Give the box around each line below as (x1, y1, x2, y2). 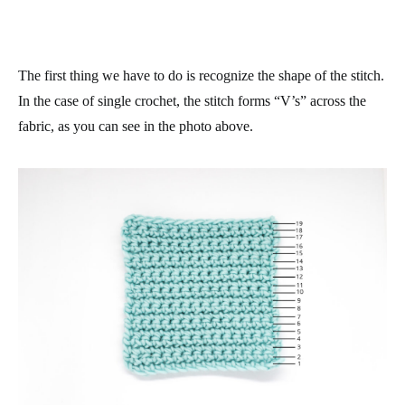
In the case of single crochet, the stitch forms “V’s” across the (18, 93, 366, 108)
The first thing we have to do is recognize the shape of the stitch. (18, 68, 384, 83)
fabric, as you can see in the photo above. (18, 118, 253, 134)
